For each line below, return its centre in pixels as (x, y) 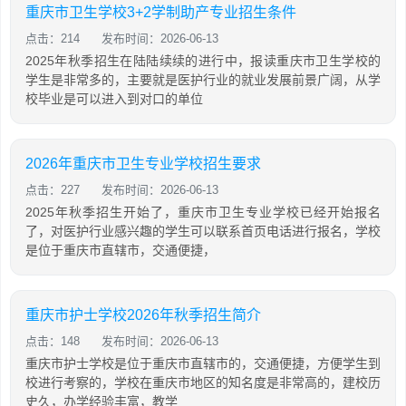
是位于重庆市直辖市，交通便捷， (121, 250)
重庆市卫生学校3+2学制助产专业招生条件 (161, 12)
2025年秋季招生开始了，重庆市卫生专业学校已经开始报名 (203, 212)
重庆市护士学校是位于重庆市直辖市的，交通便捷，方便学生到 (203, 363)
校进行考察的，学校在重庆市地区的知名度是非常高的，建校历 (203, 382)
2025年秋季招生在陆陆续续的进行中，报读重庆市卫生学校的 (203, 61)
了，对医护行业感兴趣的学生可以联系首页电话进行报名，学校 (203, 231)
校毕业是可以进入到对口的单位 (114, 99)
